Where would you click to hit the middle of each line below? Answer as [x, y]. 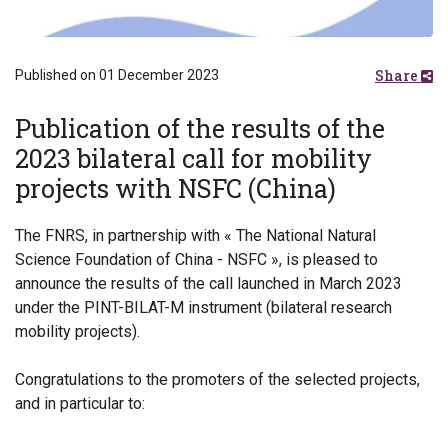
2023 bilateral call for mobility [193, 159]
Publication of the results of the [200, 129]
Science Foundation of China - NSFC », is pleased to [196, 260]
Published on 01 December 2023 [117, 75]
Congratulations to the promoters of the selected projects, [217, 380]
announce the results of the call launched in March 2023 [208, 284]
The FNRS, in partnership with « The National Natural [195, 236]
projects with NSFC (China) [175, 189]
